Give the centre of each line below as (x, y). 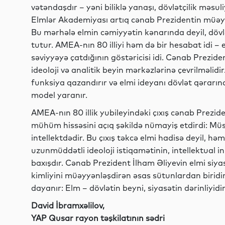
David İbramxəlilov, (68, 205)
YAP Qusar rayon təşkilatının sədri (98, 218)
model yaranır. (59, 95)
